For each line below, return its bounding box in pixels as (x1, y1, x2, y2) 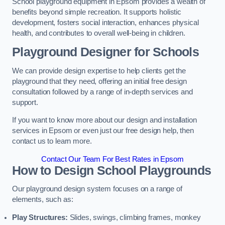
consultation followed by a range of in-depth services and (12, 87, 193, 96)
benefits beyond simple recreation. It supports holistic (12, 8, 182, 17)
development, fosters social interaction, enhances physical (12, 19, 199, 27)
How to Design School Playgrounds (12, 163, 211, 177)
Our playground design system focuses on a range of (12, 185, 182, 193)
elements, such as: (12, 195, 73, 204)
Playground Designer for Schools (12, 45, 199, 59)
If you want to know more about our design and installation (12, 116, 197, 125)
